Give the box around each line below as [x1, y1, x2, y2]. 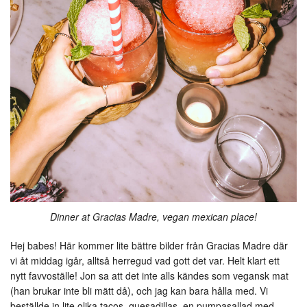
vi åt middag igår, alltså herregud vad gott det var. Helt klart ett [10, 253, 280, 267]
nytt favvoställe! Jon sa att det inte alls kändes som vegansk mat [10, 268, 288, 282]
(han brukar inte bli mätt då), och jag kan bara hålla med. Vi [10, 283, 268, 297]
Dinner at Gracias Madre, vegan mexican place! [50, 209, 257, 223]
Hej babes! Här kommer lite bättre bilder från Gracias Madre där [10, 238, 288, 252]
